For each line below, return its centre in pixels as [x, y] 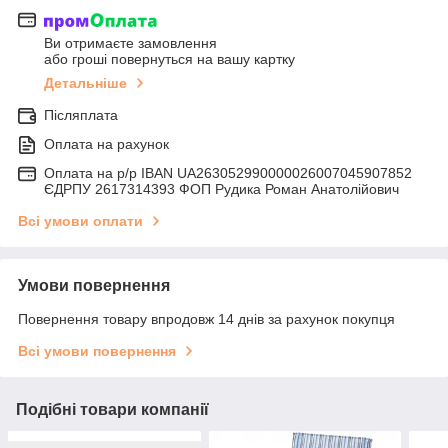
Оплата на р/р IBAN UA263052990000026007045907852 [228, 173]
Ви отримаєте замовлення [130, 43]
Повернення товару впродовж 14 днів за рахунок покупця [206, 319]
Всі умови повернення [97, 351]
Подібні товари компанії [112, 410]
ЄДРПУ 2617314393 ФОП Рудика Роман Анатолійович [221, 189]
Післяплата [81, 115]
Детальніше [85, 83]
